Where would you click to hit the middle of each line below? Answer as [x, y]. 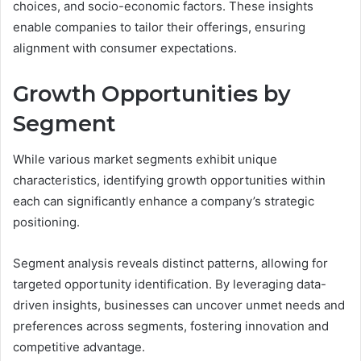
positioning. [46, 222]
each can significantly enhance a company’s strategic [164, 201]
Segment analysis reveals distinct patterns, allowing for [170, 263]
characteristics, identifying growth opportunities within [169, 180]
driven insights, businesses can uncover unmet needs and [179, 305]
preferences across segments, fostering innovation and [171, 326]
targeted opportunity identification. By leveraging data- [170, 284]
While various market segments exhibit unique [145, 160]
